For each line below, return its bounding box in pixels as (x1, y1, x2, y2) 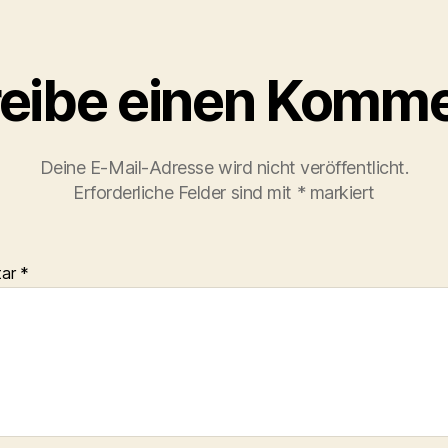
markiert (305, 182, 376, 203)
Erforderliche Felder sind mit (72, 182, 297, 203)
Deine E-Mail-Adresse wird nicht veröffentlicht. (39, 157, 409, 178)
